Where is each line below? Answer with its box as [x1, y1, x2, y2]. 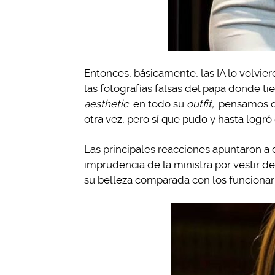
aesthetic [84, 98, 131, 110]
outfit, [184, 98, 217, 110]
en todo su [133, 98, 184, 110]
